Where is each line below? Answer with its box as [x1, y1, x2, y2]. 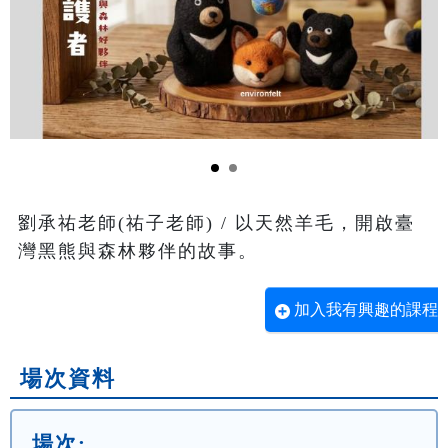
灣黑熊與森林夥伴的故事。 [18, 241, 258, 262]
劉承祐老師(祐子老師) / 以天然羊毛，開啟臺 [18, 213, 415, 234]
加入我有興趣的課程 [294, 301, 438, 319]
